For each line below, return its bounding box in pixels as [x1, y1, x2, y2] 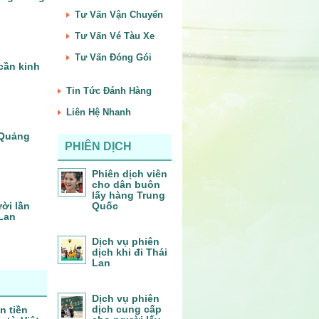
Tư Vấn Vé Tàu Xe [75, 31, 155, 41]
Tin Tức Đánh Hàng [66, 85, 152, 96]
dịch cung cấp [92, 303, 162, 315]
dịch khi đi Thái [92, 246, 167, 258]
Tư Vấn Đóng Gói [75, 52, 152, 63]
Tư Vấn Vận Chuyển [75, 9, 163, 20]
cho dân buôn [92, 179, 160, 190]
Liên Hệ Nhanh [66, 107, 131, 117]
